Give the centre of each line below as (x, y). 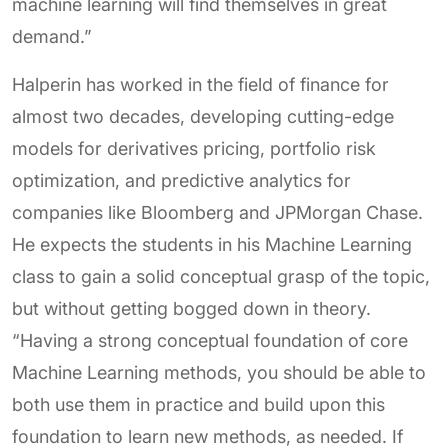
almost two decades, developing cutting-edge (203, 116)
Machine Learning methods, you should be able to (219, 372)
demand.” (52, 36)
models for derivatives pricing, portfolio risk (194, 148)
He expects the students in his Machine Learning (212, 244)
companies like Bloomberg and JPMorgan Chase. (217, 212)
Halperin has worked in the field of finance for (200, 84)
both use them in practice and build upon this (198, 404)
